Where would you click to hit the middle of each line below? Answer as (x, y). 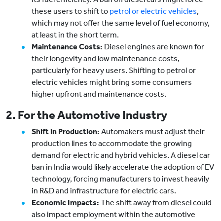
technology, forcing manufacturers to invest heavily (120, 179)
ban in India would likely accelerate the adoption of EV (123, 167)
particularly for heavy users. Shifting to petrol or (114, 71)
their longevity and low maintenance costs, (106, 59)
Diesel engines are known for (153, 47)
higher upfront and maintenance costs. (99, 94)
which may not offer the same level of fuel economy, (121, 23)
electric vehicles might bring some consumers (112, 82)
